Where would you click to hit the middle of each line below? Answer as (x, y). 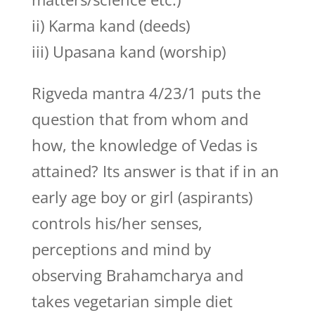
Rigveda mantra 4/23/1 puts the (146, 93)
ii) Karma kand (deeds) (110, 25)
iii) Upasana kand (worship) (128, 51)
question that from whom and (140, 119)
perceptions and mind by (121, 249)
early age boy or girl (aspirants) (142, 197)
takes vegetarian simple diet (132, 301)
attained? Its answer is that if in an (155, 171)
